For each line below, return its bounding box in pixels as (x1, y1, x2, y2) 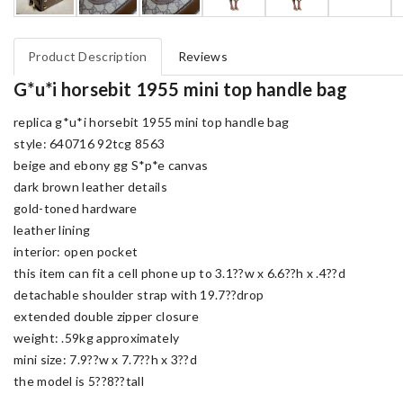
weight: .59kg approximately (13, 330, 180, 345)
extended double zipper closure (13, 309, 199, 324)
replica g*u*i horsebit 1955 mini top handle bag (13, 114, 290, 130)
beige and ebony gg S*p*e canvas (13, 157, 209, 173)
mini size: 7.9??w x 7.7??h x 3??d (13, 352, 197, 367)
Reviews (177, 49, 228, 64)
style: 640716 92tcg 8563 (13, 136, 166, 151)
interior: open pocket (13, 244, 139, 259)
